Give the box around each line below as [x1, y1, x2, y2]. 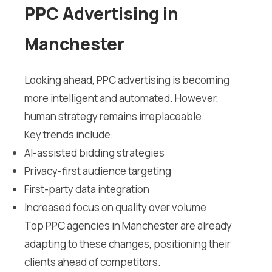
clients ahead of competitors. [24, 255, 161, 270]
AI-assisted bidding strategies [24, 146, 165, 160]
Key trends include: [24, 127, 114, 142]
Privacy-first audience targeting [24, 164, 171, 178]
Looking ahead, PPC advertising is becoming [24, 73, 229, 87]
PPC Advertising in [24, 2, 178, 25]
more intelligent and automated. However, [24, 91, 219, 106]
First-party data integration [24, 182, 149, 197]
